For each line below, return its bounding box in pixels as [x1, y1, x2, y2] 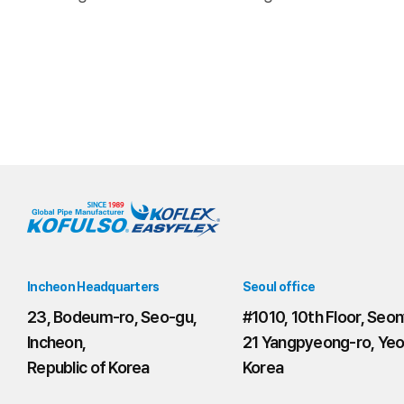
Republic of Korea [27, 358, 150, 377]
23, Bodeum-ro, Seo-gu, [27, 308, 197, 326]
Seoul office [242, 280, 316, 294]
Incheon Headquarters [27, 280, 160, 294]
